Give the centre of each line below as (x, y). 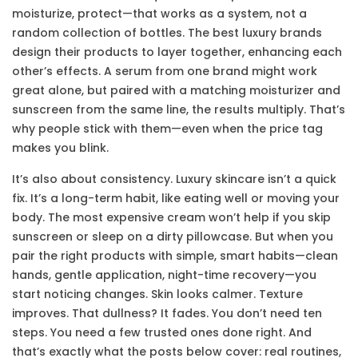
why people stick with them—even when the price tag (167, 129)
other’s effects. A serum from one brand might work (165, 71)
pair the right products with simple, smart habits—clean (175, 256)
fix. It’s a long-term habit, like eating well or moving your (176, 198)
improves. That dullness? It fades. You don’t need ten (167, 313)
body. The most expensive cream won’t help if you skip (171, 217)
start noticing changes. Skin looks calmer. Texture (157, 294)
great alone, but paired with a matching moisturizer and (176, 90)
